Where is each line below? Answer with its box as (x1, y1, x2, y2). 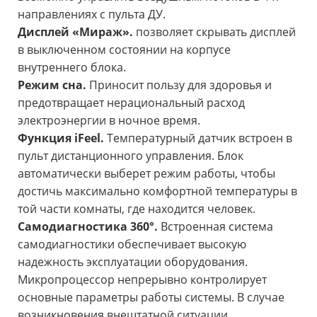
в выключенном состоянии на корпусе (18, 41, 231, 57)
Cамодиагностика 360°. (18, 218, 158, 234)
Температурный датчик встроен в (107, 129, 292, 146)
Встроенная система (161, 218, 273, 234)
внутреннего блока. (18, 59, 126, 75)
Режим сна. (18, 76, 86, 93)
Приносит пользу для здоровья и (89, 76, 272, 93)
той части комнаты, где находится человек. (18, 200, 255, 217)
